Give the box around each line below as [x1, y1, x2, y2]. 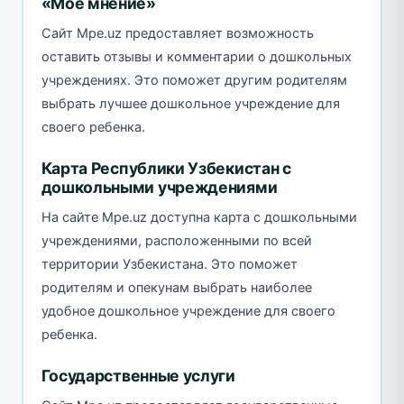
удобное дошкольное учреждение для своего [41, 303, 335, 320]
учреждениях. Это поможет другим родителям [41, 72, 347, 89]
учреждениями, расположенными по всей [41, 233, 312, 250]
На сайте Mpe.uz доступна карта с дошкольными [41, 209, 357, 226]
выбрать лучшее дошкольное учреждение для [41, 96, 340, 113]
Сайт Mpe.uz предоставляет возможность [41, 25, 314, 42]
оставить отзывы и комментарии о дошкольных [41, 49, 352, 66]
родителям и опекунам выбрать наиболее [41, 280, 312, 297]
